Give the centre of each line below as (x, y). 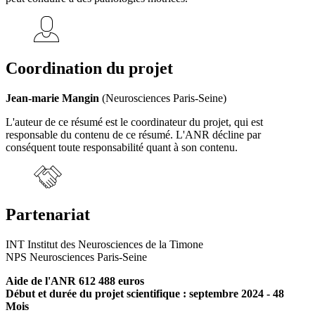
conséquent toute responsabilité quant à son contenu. (122, 148)
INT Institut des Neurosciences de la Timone (104, 244)
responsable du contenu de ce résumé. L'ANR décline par (133, 135)
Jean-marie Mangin (52, 98)
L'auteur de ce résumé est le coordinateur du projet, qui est (134, 122)
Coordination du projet (89, 69)
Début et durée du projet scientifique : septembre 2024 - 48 (145, 293)
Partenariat (48, 215)
